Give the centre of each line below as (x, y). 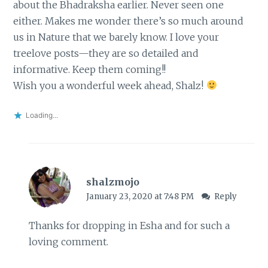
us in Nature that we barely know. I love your (116, 37)
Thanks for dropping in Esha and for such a (129, 226)
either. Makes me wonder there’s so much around (129, 21)
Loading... (42, 115)
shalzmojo (112, 182)
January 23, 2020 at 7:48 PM (141, 197)
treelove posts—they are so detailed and (106, 53)
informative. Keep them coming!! (90, 69)
